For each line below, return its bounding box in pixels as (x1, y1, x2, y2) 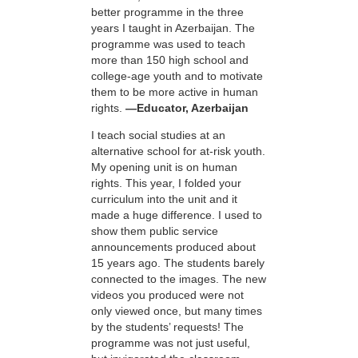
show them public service (91, 225, 218, 238)
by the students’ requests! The (91, 320, 244, 334)
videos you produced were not (91, 288, 244, 302)
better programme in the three (91, 5, 244, 18)
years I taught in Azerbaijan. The (91, 21, 255, 34)
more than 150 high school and (91, 53, 249, 66)
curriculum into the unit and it (91, 193, 237, 206)
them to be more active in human (91, 85, 258, 98)
